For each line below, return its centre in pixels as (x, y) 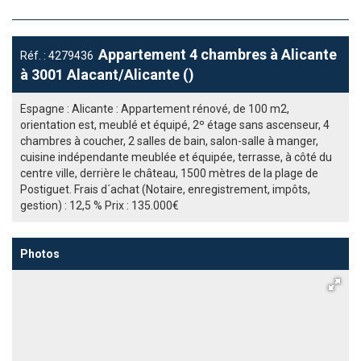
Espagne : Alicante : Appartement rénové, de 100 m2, (155, 109)
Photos (40, 254)
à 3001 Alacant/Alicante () (107, 75)
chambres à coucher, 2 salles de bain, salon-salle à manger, (169, 141)
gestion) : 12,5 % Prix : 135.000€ (100, 205)
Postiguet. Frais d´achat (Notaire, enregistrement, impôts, (165, 189)
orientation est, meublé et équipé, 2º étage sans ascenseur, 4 (175, 125)
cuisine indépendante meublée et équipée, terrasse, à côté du (176, 157)
